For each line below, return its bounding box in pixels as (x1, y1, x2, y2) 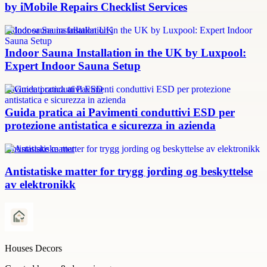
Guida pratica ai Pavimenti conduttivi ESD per (5, 105, 235, 119)
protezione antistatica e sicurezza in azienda (5, 119, 216, 132)
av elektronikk (5, 178, 76, 191)
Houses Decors (5, 243, 62, 254)
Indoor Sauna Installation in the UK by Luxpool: (5, 46, 246, 60)
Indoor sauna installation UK (5, 24, 113, 35)
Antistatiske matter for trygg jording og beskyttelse (5, 165, 253, 178)
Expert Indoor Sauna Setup (5, 60, 141, 73)
